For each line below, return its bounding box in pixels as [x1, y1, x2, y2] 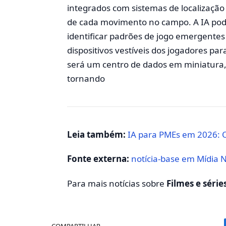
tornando [67, 73, 105, 85]
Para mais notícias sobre [67, 177, 166, 189]
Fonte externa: [67, 153, 129, 165]
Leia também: [67, 129, 126, 141]
